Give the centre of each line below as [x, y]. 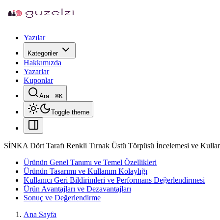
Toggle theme [70, 112]
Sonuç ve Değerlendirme [62, 198]
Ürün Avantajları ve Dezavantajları [77, 189]
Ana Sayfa [40, 214]
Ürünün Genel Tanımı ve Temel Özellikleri [90, 162]
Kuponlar [38, 80]
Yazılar [34, 38]
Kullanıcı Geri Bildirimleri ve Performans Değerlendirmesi [114, 180]
